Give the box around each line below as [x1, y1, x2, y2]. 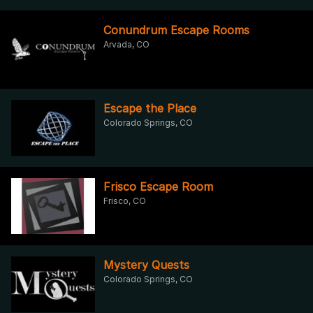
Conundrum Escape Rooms [103, 22, 249, 37]
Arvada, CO [103, 38, 150, 50]
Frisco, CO [103, 195, 146, 206]
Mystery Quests [103, 257, 189, 272]
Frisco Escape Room [103, 179, 213, 194]
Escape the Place [103, 101, 196, 115]
